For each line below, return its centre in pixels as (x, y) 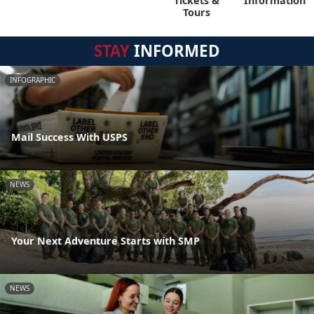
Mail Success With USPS (69, 137)
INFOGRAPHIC (33, 80)
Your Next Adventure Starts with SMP (105, 241)
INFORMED (175, 50)
